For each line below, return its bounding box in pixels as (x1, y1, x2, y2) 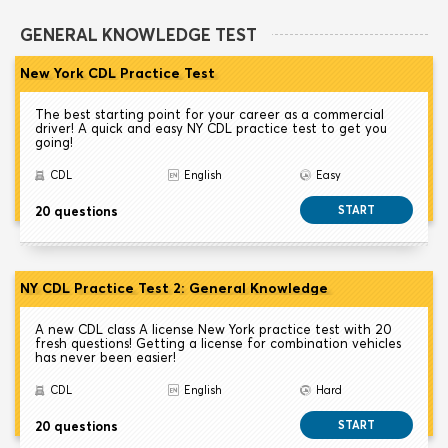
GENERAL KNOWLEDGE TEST (20, 24, 257, 46)
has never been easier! (35, 349, 176, 366)
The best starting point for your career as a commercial (35, 106, 384, 123)
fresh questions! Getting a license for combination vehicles (35, 335, 401, 352)
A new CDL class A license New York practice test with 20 (35, 321, 392, 338)
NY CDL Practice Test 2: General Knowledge (20, 279, 328, 298)
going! (35, 134, 73, 151)
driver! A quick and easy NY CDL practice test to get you (35, 120, 387, 137)
